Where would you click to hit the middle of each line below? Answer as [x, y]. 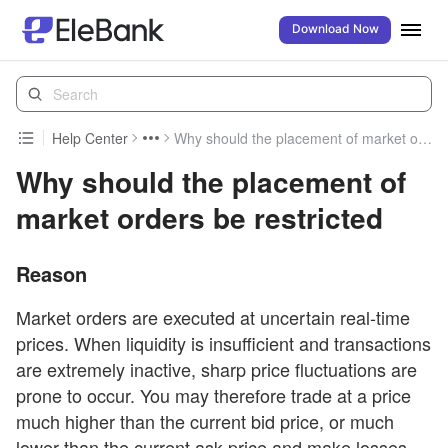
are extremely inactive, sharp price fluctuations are [216, 369]
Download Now [335, 29]
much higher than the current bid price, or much [205, 421]
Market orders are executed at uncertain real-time [213, 317]
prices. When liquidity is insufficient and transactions [223, 343]
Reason [51, 273]
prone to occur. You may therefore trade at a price [213, 395]
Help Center [90, 138]
